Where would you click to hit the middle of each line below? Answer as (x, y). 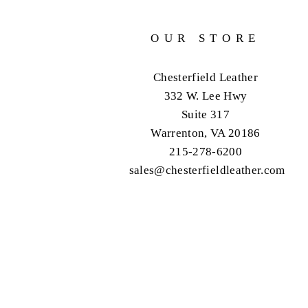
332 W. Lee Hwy (206, 96)
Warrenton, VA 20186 (206, 133)
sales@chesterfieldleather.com (207, 170)
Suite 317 (206, 114)
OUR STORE (206, 38)
